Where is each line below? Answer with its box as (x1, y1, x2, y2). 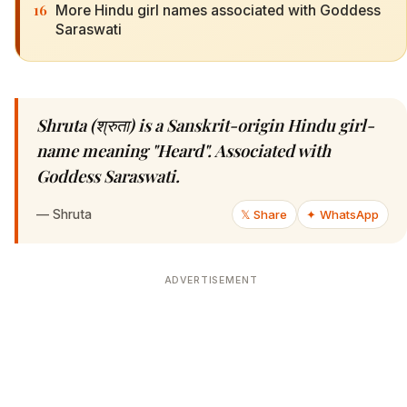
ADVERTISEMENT (164, 274, 258, 287)
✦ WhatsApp (306, 207, 380, 223)
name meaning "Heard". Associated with (36, 139, 331, 163)
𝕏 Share (241, 207, 288, 223)
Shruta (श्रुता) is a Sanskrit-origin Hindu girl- (36, 114, 374, 137)
